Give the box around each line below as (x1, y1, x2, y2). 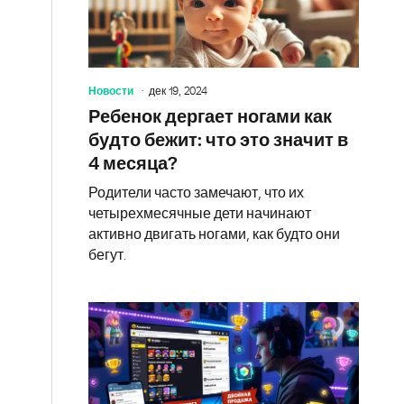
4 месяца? (88, 154, 178, 173)
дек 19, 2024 (149, 85, 207, 96)
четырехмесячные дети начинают (88, 206, 311, 221)
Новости (88, 85, 133, 96)
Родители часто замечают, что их (88, 185, 304, 200)
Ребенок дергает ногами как (88, 107, 332, 126)
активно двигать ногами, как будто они (88, 226, 340, 242)
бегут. (88, 247, 126, 262)
